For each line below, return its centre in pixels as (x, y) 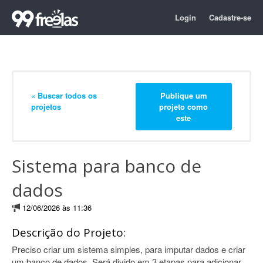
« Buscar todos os (64, 95)
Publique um (183, 95)
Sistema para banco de (107, 166)
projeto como (184, 106)
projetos (46, 106)
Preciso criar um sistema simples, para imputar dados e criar (129, 249)
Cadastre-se (230, 17)
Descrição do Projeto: (69, 232)
